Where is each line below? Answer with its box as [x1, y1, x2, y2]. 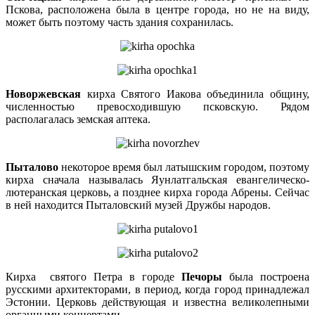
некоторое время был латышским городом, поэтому [58, 161, 309, 174]
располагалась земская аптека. [6, 113, 150, 126]
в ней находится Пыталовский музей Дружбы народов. [6, 199, 271, 212]
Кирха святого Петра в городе [6, 271, 181, 283]
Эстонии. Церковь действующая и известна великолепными [6, 296, 309, 309]
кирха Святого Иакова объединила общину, [81, 88, 309, 101]
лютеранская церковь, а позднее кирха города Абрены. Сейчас [6, 186, 309, 199]
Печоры [181, 271, 222, 283]
